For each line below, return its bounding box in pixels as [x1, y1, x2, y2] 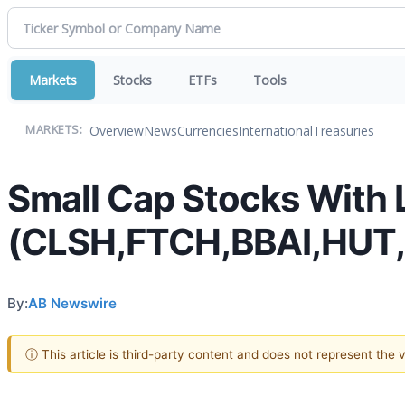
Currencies [177, 121, 239, 139]
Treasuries [313, 121, 374, 139]
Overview [89, 121, 144, 139]
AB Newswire [28, 294, 117, 312]
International [239, 121, 313, 139]
